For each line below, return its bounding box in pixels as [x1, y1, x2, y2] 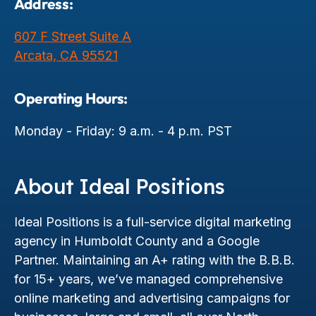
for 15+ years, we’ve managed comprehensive [14, 271, 283, 286]
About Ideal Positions [14, 173, 225, 199]
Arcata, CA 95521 [14, 47, 118, 63]
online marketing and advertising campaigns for [14, 290, 290, 305]
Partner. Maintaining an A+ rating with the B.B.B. [14, 252, 295, 267]
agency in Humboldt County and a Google [14, 233, 260, 248]
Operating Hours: [14, 88, 128, 107]
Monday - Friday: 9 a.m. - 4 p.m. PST [14, 123, 232, 138]
